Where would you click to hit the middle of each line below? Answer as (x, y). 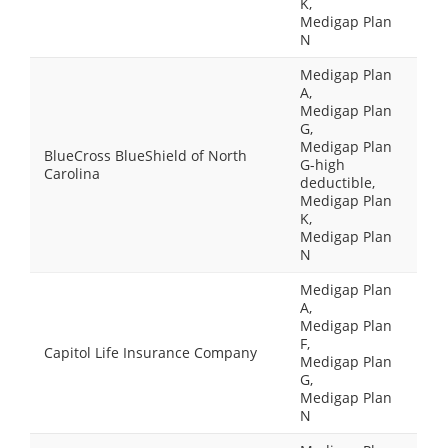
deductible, (337, 182)
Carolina (72, 173)
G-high (322, 164)
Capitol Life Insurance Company (150, 352)
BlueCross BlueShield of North (145, 155)
